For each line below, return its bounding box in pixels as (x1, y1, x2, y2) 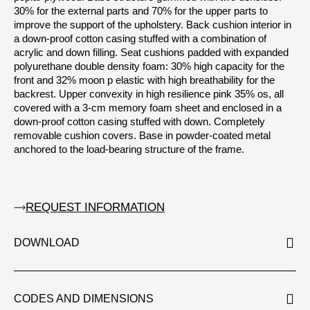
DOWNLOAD (14, 237, 80, 249)
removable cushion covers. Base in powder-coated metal (14, 129, 271, 141)
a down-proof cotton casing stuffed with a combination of (14, 33, 266, 44)
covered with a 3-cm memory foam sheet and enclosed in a (14, 102, 282, 113)
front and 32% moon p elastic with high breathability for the (14, 74, 275, 86)
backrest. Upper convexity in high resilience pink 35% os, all (14, 88, 284, 100)
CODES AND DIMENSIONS (14, 293, 154, 305)
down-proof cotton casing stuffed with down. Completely (14, 116, 265, 127)
